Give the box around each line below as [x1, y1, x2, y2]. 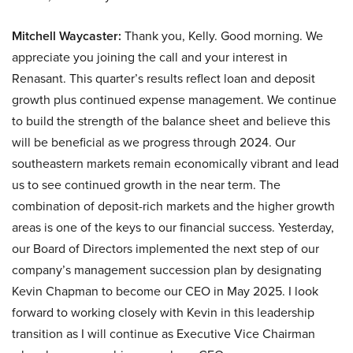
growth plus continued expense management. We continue [12, 91, 336, 109]
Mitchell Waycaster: [12, 27, 121, 45]
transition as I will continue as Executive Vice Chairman [12, 325, 315, 343]
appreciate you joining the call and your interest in [12, 48, 288, 66]
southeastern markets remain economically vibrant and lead [12, 154, 339, 173]
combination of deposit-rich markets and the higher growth [12, 197, 335, 215]
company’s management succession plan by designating [12, 261, 321, 279]
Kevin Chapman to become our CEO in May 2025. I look [12, 282, 318, 300]
